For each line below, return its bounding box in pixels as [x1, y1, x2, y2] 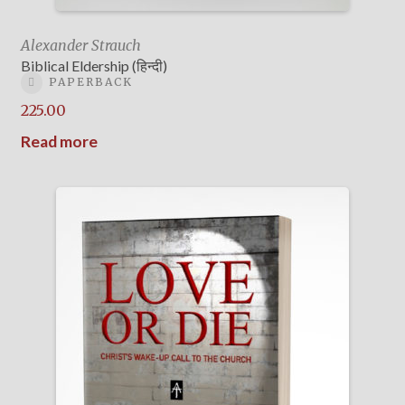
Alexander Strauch [20, 36, 141, 55]
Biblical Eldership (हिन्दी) [20, 57, 167, 75]
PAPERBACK [48, 75, 133, 89]
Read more [20, 131, 98, 151]
